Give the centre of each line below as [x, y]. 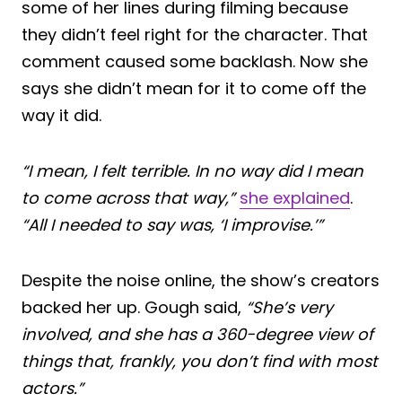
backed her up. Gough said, [134, 307]
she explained [295, 197]
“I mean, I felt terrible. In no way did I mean [192, 170]
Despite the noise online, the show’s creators [201, 280]
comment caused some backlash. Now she [195, 61]
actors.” [52, 388]
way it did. [61, 115]
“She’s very [289, 307]
